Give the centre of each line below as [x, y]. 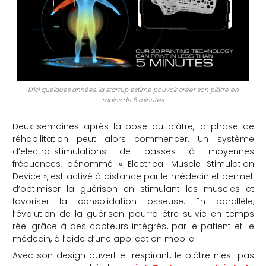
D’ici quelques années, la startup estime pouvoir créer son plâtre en [133, 90]
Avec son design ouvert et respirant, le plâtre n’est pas [133, 256]
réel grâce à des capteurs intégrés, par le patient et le [133, 227]
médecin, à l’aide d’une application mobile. [104, 239]
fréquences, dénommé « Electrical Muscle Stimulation [133, 164]
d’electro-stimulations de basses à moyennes [133, 152]
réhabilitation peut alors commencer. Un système [133, 139]
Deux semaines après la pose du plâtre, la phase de [133, 127]
